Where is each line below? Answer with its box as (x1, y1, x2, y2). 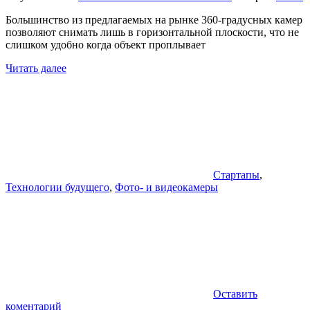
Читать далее (6, 62, 66, 74)
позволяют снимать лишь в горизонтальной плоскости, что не (6, 26, 299, 38)
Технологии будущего (6, 181, 109, 193)
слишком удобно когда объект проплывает (6, 38, 206, 51)
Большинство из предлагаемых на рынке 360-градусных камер (6, 13, 302, 26)
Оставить (213, 287, 257, 300)
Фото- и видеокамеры (115, 181, 218, 193)
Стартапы (213, 168, 259, 181)
